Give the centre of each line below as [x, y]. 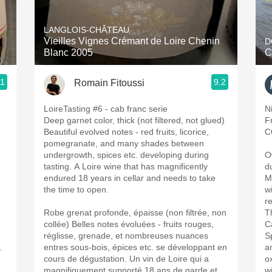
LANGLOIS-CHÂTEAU [87, 30]
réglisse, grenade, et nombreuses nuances [126, 236]
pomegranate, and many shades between [124, 143]
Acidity [136, 7]
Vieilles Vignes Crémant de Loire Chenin [132, 41]
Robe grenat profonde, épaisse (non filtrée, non [135, 212]
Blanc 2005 [68, 53]
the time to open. [76, 189]
